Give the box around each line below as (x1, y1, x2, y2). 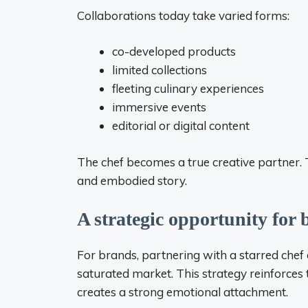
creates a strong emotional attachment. (77, 285, 288, 299)
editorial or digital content (112, 118, 250, 133)
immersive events (112, 100, 206, 114)
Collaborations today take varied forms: (77, 8, 289, 23)
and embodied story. (77, 173, 187, 188)
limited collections (112, 63, 207, 77)
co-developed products (112, 44, 236, 58)
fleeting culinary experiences (112, 81, 264, 96)
